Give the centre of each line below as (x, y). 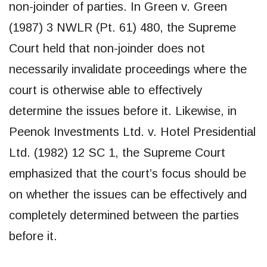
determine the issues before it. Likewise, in (123, 111)
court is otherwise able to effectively (105, 90)
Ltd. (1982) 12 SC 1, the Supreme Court (117, 152)
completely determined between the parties (124, 215)
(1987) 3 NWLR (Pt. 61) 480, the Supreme (122, 27)
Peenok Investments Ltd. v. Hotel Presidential (132, 131)
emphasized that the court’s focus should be (128, 173)
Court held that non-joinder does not (107, 48)
